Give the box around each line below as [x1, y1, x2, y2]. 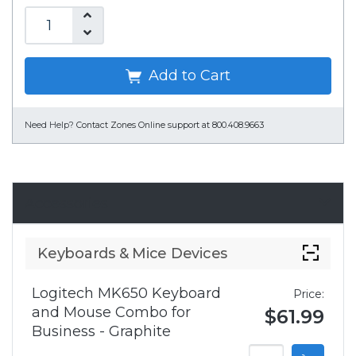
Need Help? [25, 120, 74, 131]
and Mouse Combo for [32, 304, 191, 322]
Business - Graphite [32, 323, 171, 341]
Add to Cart [145, 67, 230, 85]
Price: [293, 287, 324, 302]
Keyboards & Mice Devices [37, 245, 227, 263]
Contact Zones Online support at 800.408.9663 [76, 120, 264, 131]
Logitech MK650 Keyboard [32, 284, 221, 303]
